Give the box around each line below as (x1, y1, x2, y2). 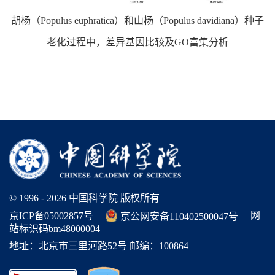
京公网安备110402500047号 (120, 211, 238, 222)
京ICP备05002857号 (9, 211, 93, 221)
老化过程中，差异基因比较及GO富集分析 (47, 37, 228, 48)
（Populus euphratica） (31, 15, 124, 26)
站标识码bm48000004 (9, 223, 100, 234)
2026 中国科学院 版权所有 (47, 192, 160, 203)
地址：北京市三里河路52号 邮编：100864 (9, 241, 188, 251)
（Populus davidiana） (153, 15, 244, 26)
